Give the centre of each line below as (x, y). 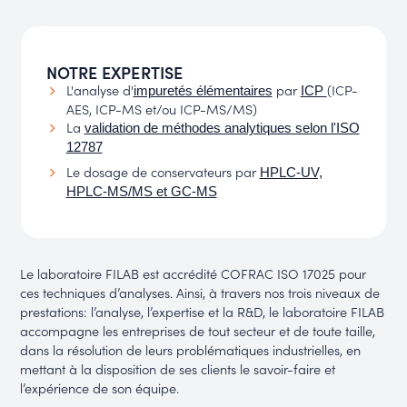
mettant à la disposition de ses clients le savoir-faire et (178, 369)
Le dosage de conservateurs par (163, 171)
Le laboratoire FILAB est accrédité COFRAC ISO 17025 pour (194, 273)
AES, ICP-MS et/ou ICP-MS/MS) (163, 108)
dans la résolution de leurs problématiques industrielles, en (191, 350)
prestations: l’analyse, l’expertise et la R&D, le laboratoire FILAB (203, 312)
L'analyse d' (99, 89)
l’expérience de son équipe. (102, 388)
